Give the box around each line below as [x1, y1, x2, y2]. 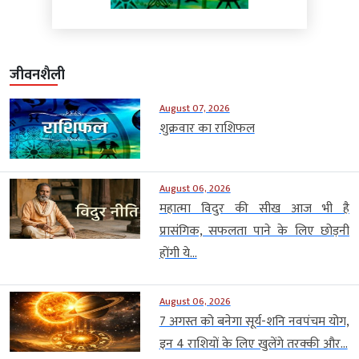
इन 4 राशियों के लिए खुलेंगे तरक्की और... [159, 333, 348, 355]
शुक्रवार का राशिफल [159, 117, 255, 139]
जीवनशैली [10, 63, 65, 87]
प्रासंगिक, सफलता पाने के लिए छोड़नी [159, 220, 349, 242]
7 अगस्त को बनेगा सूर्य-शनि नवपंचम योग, [159, 310, 349, 333]
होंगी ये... [159, 242, 197, 264]
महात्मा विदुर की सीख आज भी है [159, 197, 349, 220]
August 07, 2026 [159, 99, 230, 116]
